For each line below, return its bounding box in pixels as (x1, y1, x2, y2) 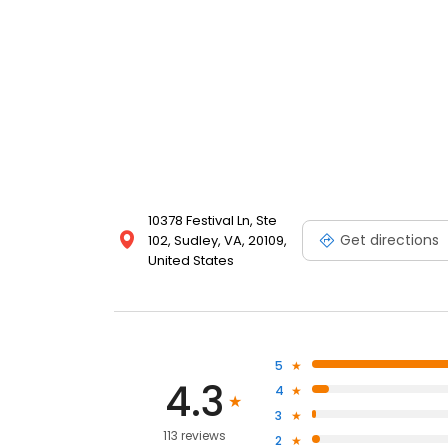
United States (148, 251, 234, 271)
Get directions (340, 229, 439, 250)
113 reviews (162, 427, 226, 445)
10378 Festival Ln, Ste (148, 211, 277, 231)
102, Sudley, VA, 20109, (148, 231, 287, 251)
